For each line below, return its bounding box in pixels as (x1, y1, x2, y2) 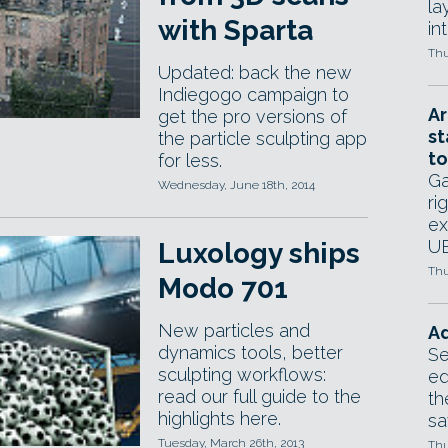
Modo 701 (158, 272, 288, 305)
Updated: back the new (158, 62, 352, 83)
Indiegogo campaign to (158, 84, 349, 105)
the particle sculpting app (158, 128, 367, 149)
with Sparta (158, 14, 313, 47)
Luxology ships (158, 237, 360, 270)
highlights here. (158, 408, 281, 429)
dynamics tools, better (158, 342, 343, 363)
